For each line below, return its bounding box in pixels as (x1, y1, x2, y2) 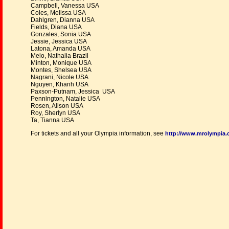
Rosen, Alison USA (31, 102, 83, 109)
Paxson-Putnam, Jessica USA (31, 88, 115, 95)
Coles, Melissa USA (31, 9, 86, 16)
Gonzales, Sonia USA (31, 31, 91, 38)
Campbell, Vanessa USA (31, 2, 99, 9)
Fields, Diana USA (31, 24, 82, 31)
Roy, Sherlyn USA (31, 109, 80, 117)
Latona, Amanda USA (31, 45, 90, 52)
